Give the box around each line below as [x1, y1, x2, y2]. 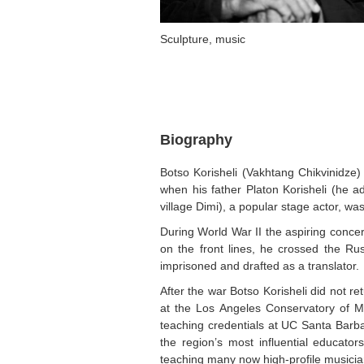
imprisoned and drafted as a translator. [160, 259, 359, 273]
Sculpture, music [160, 32, 245, 46]
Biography [160, 132, 232, 149]
